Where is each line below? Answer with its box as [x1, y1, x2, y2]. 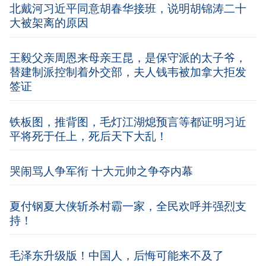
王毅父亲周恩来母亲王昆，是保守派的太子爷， [9, 50, 246, 65]
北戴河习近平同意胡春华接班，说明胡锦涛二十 [9, 1, 246, 16]
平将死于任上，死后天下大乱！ [9, 128, 167, 143]
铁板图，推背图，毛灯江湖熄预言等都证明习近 [9, 114, 246, 129]
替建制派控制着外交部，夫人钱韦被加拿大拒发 [9, 65, 246, 80]
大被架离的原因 [9, 15, 88, 30]
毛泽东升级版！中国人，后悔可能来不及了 [9, 248, 224, 263]
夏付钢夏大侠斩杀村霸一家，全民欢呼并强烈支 [9, 198, 246, 213]
